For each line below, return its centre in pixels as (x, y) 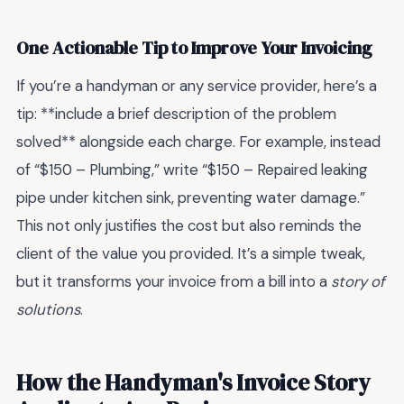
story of (358, 281)
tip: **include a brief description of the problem (176, 113)
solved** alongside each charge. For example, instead (198, 141)
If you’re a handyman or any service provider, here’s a (197, 85)
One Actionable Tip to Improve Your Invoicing (194, 49)
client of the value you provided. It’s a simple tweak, (191, 253)
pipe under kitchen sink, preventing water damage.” (191, 197)
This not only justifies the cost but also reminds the (189, 225)
